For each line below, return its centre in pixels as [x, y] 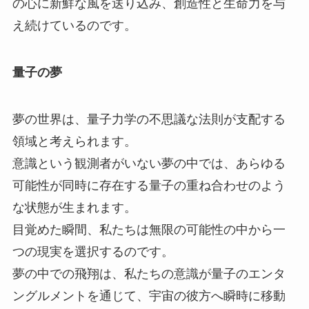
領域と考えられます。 [74, 141]
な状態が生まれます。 [74, 207]
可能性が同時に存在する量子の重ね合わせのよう [149, 185]
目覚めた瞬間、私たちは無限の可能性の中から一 [149, 229]
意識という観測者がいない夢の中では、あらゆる [149, 163]
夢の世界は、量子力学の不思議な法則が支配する [149, 119]
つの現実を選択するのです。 [93, 251]
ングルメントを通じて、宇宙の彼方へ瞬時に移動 [149, 296]
